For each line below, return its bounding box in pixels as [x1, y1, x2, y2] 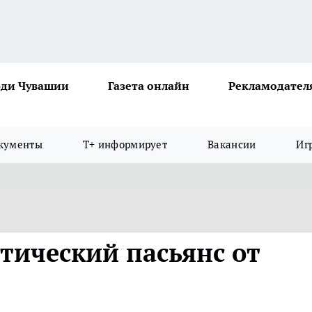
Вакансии [208, 138, 256, 151]
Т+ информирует [82, 138, 168, 151]
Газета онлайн [108, 79, 189, 93]
